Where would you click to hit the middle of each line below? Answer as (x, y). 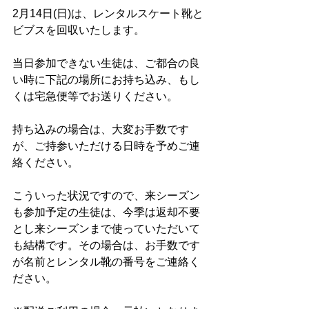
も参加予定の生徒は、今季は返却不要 (106, 212)
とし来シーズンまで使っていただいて (106, 229)
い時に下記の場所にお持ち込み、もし (106, 80)
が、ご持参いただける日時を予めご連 (106, 146)
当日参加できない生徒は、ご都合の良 (106, 63)
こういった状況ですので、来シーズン (106, 196)
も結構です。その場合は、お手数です (106, 245)
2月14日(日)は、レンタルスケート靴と (108, 13)
